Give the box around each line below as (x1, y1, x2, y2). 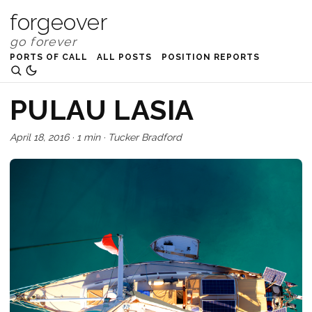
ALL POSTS (97, 52, 153, 62)
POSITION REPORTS (162, 52, 260, 62)
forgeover (10, 9, 108, 35)
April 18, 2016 (10, 131, 69, 143)
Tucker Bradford (108, 131, 182, 143)
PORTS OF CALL (10, 52, 88, 62)
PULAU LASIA (10, 93, 194, 126)
